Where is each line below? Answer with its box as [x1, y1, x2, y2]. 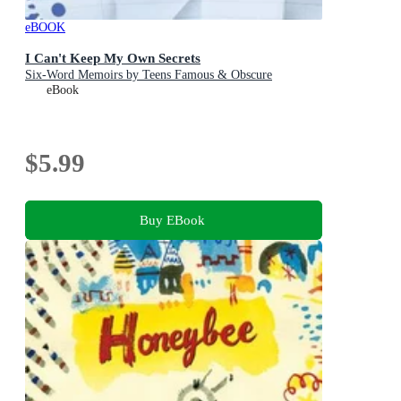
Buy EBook [139, 211, 205, 227]
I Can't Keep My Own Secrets [25, 49, 200, 65]
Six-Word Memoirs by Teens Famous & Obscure [25, 67, 272, 81]
